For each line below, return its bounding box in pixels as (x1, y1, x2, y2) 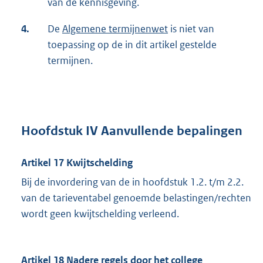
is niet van (168, 22, 214, 36)
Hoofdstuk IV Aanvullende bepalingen (21, 123, 242, 139)
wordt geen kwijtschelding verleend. (21, 207, 179, 220)
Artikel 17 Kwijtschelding (21, 156, 133, 169)
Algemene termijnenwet (62, 22, 168, 36)
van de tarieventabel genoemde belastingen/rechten (21, 191, 251, 204)
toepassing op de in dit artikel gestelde (48, 38, 217, 52)
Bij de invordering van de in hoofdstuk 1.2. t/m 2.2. (21, 175, 244, 188)
